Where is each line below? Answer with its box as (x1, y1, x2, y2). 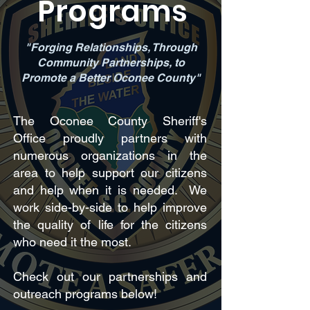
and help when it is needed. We (13, 183, 207, 197)
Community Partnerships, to (37, 56, 185, 69)
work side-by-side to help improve (13, 200, 207, 215)
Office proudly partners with (13, 131, 207, 145)
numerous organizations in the (13, 148, 207, 163)
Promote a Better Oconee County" (21, 71, 201, 84)
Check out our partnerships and (13, 269, 207, 284)
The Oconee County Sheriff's (13, 113, 207, 128)
